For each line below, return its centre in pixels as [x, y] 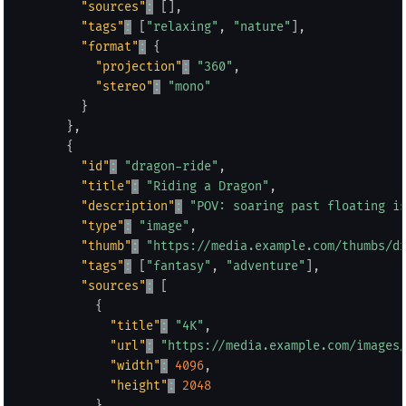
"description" [128, 206]
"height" [139, 386]
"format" [110, 47]
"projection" [139, 67]
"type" [102, 226]
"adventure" [266, 266]
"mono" [189, 87]
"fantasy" [179, 266]
